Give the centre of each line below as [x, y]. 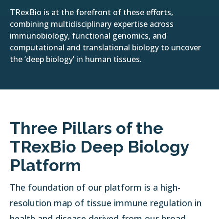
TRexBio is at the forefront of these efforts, [91, 12]
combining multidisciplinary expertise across [92, 24]
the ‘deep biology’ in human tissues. [76, 59]
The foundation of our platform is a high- [95, 187]
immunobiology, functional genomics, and [88, 36]
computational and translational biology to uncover [105, 48]
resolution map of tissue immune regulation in [106, 203]
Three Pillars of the [87, 128]
